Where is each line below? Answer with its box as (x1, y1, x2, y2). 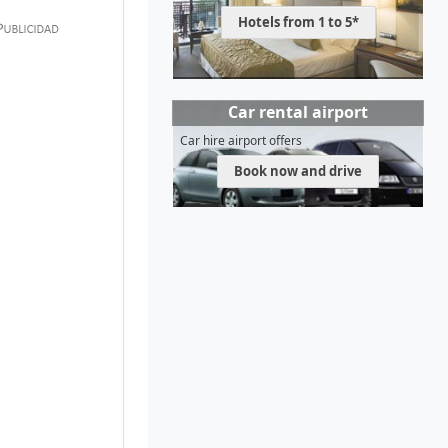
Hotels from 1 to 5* (237, 13, 359, 32)
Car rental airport (228, 101, 368, 124)
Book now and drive (234, 162, 362, 181)
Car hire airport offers (180, 132, 302, 150)
